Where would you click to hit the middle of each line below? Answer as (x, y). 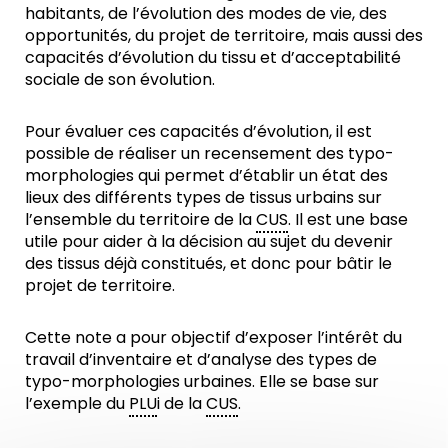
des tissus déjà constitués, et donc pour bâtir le (208, 263)
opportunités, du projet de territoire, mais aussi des (224, 35)
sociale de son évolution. (120, 79)
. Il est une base (348, 219)
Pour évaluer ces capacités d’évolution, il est (198, 131)
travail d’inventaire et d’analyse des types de (201, 359)
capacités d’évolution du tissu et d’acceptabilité (213, 57)
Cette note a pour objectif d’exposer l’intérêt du (213, 337)
